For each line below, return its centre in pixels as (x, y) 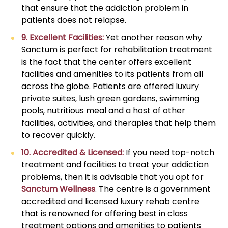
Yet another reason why (153, 38)
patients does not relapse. (74, 20)
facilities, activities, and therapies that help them (119, 123)
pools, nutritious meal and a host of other (104, 111)
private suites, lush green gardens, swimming (111, 99)
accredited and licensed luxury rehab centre (111, 202)
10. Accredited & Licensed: (73, 153)
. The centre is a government (153, 189)
